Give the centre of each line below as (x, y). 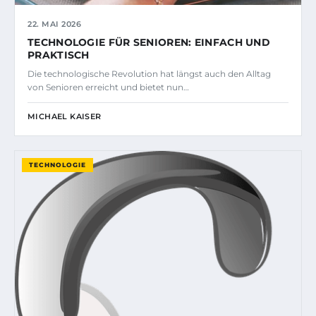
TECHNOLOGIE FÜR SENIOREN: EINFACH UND (149, 42)
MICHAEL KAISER (65, 116)
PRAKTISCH (59, 55)
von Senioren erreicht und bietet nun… (108, 87)
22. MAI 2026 (54, 24)
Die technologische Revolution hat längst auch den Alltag (149, 73)
